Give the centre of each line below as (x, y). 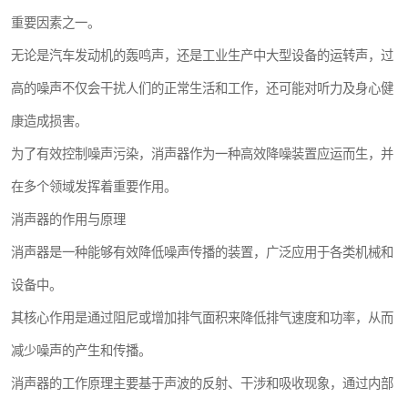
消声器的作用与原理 (68, 219)
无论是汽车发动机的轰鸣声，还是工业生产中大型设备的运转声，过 (202, 56)
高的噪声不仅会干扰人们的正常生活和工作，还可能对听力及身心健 (202, 88)
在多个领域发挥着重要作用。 (94, 187)
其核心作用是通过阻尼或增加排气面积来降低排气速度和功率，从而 (202, 318)
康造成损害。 (49, 121)
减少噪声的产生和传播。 (81, 351)
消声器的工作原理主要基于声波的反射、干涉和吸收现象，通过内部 (202, 383)
